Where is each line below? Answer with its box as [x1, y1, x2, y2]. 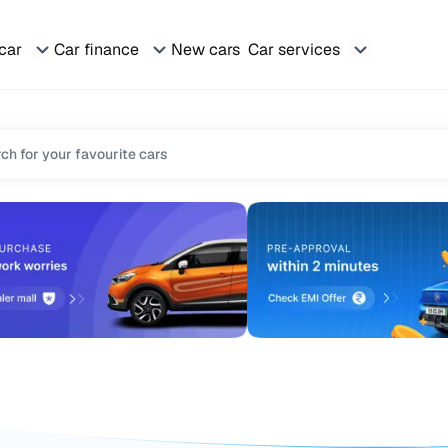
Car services [248, 38, 340, 60]
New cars [171, 38, 240, 60]
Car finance [54, 38, 139, 60]
